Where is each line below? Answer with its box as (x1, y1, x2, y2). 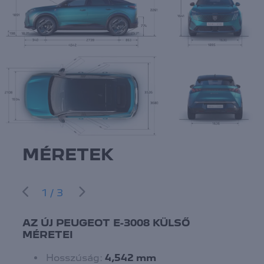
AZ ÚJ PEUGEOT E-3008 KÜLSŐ (22, 216, 191, 229)
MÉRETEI (22, 228, 74, 240)
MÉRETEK (22, 144, 114, 164)
